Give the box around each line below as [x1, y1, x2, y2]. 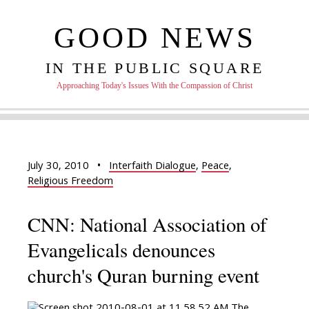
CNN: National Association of [28, 211, 267, 237]
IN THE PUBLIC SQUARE [45, 60, 264, 77]
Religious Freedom [28, 173, 113, 191]
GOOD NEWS [53, 21, 256, 54]
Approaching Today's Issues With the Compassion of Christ [57, 81, 252, 90]
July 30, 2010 [28, 158, 89, 176]
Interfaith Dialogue [109, 158, 196, 176]
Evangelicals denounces [28, 237, 215, 263]
